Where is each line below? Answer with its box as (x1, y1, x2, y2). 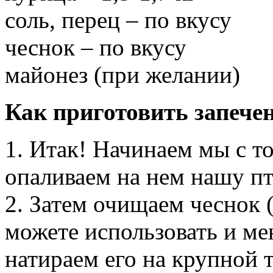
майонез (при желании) (5, 61, 240, 88)
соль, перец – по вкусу (5, 6, 232, 33)
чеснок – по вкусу (5, 34, 186, 60)
